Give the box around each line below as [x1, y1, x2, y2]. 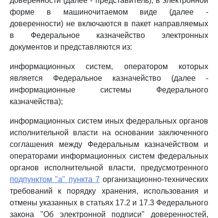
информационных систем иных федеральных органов [10, 117, 208, 125]
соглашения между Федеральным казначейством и [10, 140, 208, 148]
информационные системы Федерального [10, 86, 208, 94]
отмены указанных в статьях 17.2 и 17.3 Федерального [10, 199, 208, 207]
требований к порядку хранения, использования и [10, 187, 208, 195]
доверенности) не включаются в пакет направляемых [10, 19, 208, 28]
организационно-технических [99, 175, 208, 183]
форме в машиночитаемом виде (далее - [10, 8, 208, 16]
